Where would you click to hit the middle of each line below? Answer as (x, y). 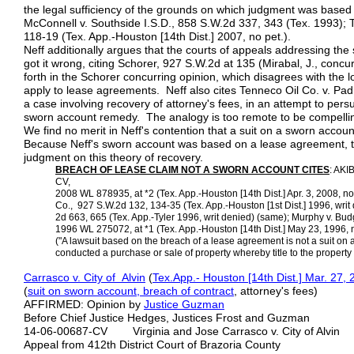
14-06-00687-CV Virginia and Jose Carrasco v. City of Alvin (182, 331)
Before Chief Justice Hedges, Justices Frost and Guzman (167, 318)
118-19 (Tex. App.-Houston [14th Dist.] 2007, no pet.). (157, 36)
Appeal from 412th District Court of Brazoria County (152, 345)
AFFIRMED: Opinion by (84, 304)
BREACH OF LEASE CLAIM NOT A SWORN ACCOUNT (179, 170)
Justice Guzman (184, 304)
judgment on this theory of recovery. (113, 157)
